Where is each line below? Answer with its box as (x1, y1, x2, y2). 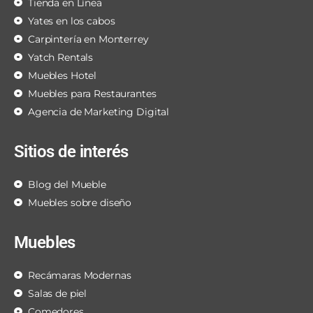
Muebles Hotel (28, 69, 97, 82)
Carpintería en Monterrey (28, 33, 149, 46)
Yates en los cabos (28, 15, 115, 28)
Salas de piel (28, 287, 87, 300)
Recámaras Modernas (28, 269, 131, 282)
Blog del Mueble (28, 178, 106, 191)
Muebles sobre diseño (28, 196, 132, 210)
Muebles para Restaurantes (28, 87, 156, 101)
